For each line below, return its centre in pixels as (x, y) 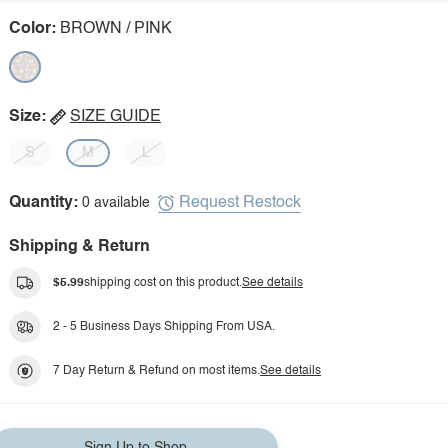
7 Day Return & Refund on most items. (156, 371)
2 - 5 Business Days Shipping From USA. (164, 327)
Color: (32, 29)
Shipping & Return (79, 247)
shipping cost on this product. (163, 283)
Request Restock (240, 202)
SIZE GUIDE (115, 117)
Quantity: (43, 203)
